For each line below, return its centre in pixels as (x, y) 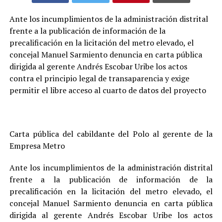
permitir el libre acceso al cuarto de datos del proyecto (108, 90)
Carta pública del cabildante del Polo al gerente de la (111, 134)
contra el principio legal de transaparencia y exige (99, 78)
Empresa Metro (37, 145)
